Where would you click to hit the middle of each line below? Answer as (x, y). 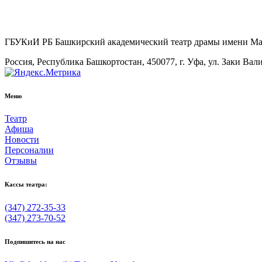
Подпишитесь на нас (35, 242)
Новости (22, 140)
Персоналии (29, 150)
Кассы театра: (26, 185)
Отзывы (21, 161)
